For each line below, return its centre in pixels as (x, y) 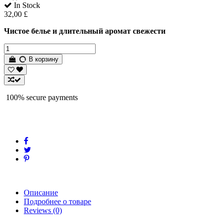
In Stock (26, 5)
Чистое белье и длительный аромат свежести (85, 31)
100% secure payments (41, 98)
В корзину (43, 59)
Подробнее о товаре (57, 202)
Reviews (37, 211)
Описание (41, 193)
